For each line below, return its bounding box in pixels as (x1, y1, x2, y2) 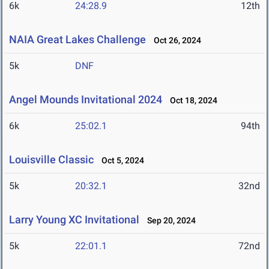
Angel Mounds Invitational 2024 (9, 93, 162, 106)
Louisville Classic (9, 153, 94, 166)
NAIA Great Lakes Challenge (9, 33, 146, 46)
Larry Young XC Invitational (9, 213, 139, 226)
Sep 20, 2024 (142, 216, 196, 226)
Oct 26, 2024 (148, 35, 201, 46)
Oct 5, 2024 (96, 156, 144, 166)
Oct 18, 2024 (165, 95, 217, 106)
